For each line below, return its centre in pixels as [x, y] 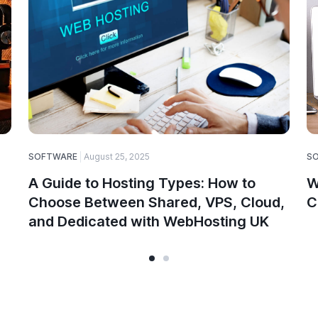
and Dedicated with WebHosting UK [149, 222]
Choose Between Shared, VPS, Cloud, [157, 203]
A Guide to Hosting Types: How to [142, 183]
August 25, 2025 [117, 157]
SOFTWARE [53, 157]
